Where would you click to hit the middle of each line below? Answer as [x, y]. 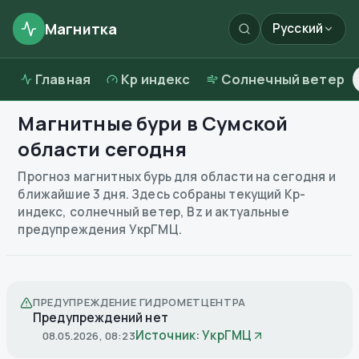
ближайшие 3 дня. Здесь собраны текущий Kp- [162, 194]
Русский [297, 28]
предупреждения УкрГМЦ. [100, 230]
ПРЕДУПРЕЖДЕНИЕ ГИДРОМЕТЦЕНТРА [140, 302]
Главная [63, 79]
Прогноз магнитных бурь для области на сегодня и [177, 177]
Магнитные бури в [108, 123]
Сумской [245, 123]
